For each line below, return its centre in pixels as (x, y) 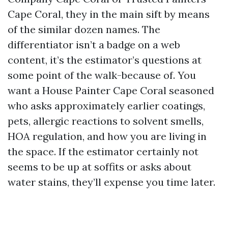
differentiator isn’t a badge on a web (94, 45)
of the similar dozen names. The (84, 29)
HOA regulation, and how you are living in (107, 136)
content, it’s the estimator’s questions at (105, 60)
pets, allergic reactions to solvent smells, (106, 121)
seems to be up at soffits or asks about (99, 167)
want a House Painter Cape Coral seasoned (111, 90)
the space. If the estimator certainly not (103, 151)
